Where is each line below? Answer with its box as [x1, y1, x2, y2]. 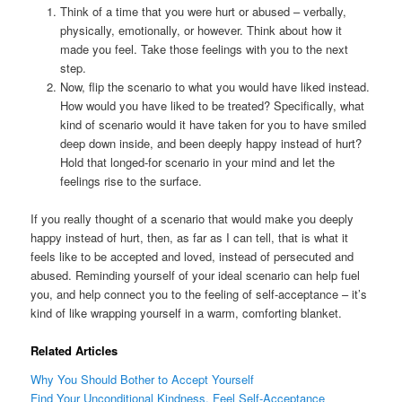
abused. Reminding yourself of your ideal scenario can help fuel [31, 266, 361, 284]
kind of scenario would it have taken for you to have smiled [59, 115, 366, 133]
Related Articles [31, 342, 118, 359]
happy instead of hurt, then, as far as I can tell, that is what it [31, 228, 349, 246]
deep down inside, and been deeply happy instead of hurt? [59, 134, 362, 152]
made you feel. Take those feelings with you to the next [59, 39, 348, 57]
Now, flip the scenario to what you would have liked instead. [59, 77, 370, 95]
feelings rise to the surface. [59, 171, 202, 189]
